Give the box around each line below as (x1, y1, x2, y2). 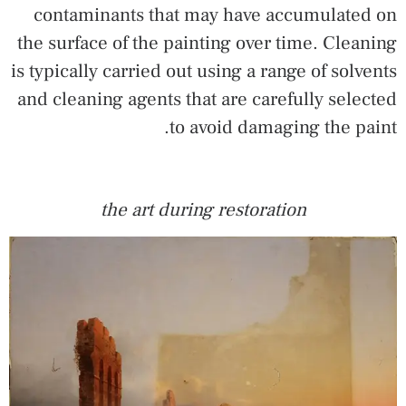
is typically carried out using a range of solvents (11, 58, 397, 83)
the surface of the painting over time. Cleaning (17, 30, 397, 55)
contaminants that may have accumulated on (34, 2, 397, 27)
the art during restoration (100, 197, 306, 222)
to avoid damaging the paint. (169, 114, 397, 140)
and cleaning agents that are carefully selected (17, 86, 397, 111)
